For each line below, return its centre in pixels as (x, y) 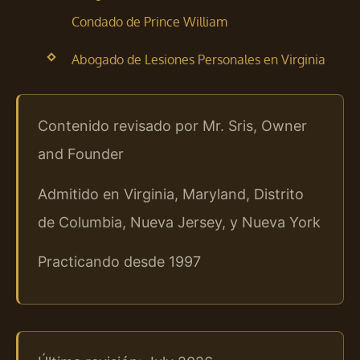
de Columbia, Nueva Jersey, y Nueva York (179, 222)
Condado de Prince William (149, 22)
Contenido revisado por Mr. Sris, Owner (172, 126)
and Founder (81, 154)
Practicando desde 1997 (119, 262)
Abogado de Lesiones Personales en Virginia (198, 60)
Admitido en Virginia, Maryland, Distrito (171, 194)
